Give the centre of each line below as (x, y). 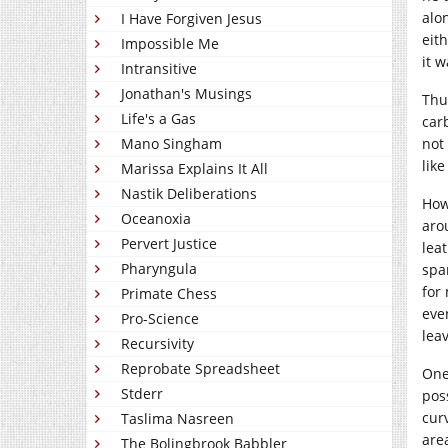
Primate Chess (169, 294)
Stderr (142, 394)
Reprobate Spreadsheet (200, 369)
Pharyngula (159, 269)
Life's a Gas (158, 119)
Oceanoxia (156, 219)
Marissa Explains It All (194, 169)
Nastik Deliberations (189, 194)
